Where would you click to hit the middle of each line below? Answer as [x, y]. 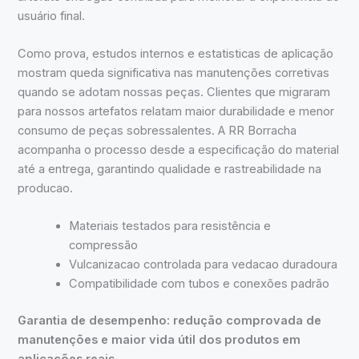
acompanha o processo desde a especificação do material [179, 150]
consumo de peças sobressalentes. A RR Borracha [157, 131]
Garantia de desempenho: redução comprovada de [170, 321]
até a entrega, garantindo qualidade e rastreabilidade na [170, 169]
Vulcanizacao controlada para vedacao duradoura [204, 265]
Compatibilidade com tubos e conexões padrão [200, 284]
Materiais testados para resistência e [170, 226]
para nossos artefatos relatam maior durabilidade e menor [176, 112]
